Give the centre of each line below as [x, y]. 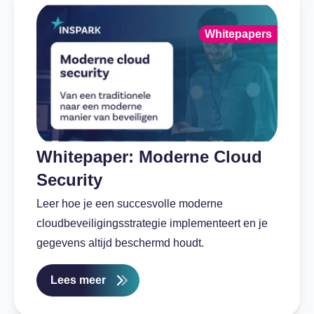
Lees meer [78, 280]
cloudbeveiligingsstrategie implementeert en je [152, 223]
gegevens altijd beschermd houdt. [120, 243]
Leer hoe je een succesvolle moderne [130, 203]
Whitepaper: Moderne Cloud [149, 156]
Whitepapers [238, 34]
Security [69, 179]
